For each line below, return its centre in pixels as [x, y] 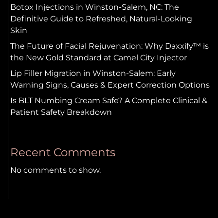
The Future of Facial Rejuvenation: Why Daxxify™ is [109, 46]
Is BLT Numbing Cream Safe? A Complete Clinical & [109, 101]
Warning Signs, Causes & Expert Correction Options [110, 85]
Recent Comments [63, 152]
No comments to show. [55, 170]
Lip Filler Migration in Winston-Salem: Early [93, 73]
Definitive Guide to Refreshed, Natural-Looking [101, 19]
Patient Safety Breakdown [61, 112]
